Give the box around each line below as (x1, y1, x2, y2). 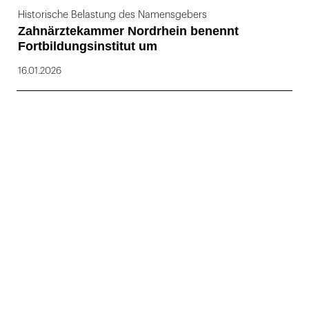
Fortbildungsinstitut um (18, 39, 157, 53)
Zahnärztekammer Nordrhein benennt (18, 23, 239, 38)
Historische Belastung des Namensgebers (18, 9, 207, 20)
